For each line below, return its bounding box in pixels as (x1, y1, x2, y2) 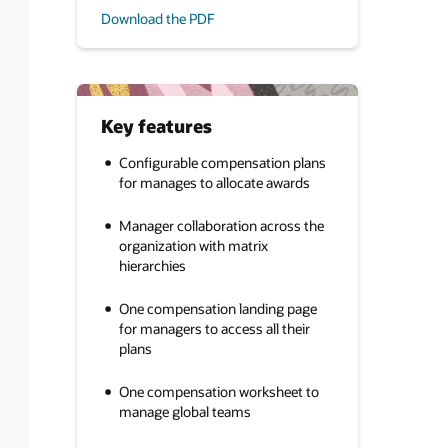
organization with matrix (118, 236, 268, 256)
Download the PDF (100, 8, 215, 28)
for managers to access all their (118, 319, 310, 339)
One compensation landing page (118, 299, 317, 319)
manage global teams (118, 402, 251, 422)
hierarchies (118, 256, 186, 276)
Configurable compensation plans (118, 153, 326, 173)
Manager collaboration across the (118, 216, 324, 236)
